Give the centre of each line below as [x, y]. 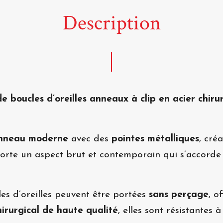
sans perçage [179, 195]
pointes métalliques [155, 139]
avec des [90, 139]
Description [111, 23]
